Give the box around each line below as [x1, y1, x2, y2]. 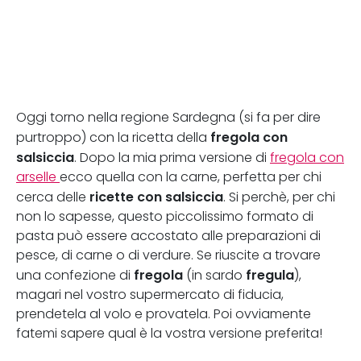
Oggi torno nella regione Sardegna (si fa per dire [16, 110, 321, 125]
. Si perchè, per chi [223, 189, 335, 205]
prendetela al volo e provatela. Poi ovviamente [16, 306, 311, 322]
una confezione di [16, 268, 134, 283]
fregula [246, 267, 294, 283]
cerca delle [16, 189, 89, 205]
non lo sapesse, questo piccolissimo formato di [16, 209, 313, 224]
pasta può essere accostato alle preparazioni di [16, 228, 321, 243]
